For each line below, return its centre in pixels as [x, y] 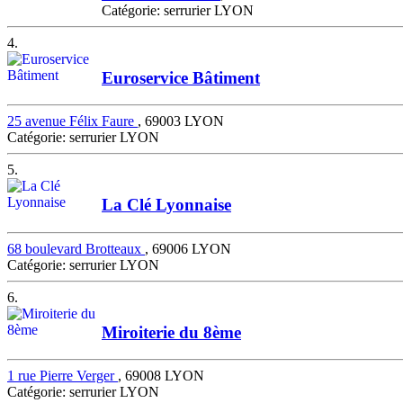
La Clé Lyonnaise [166, 205]
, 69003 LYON [181, 121]
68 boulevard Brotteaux [76, 248]
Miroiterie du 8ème [171, 332]
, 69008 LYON [161, 376]
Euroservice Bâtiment [181, 77]
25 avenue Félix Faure [72, 121]
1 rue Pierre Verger [63, 376]
